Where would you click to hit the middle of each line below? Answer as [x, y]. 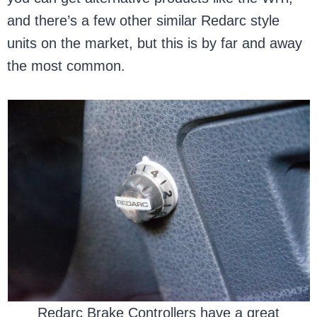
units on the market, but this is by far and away [155, 43]
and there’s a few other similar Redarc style [144, 21]
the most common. [67, 66]
